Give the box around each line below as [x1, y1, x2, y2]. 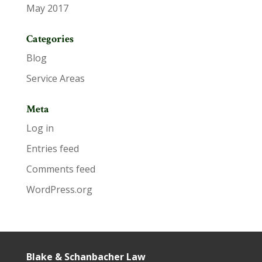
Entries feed [26, 142, 79, 155]
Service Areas [26, 72, 85, 85]
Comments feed [26, 163, 95, 175]
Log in [26, 122, 54, 135]
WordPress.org [26, 183, 92, 196]
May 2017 [26, 2, 68, 15]
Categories [26, 32, 74, 46]
